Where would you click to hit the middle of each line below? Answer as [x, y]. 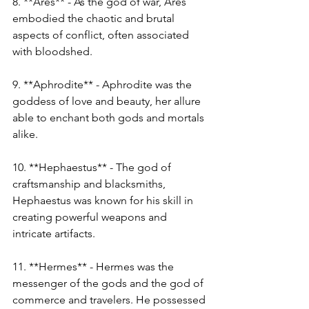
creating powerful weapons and [91, 217]
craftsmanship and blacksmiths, [90, 184]
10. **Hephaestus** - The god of [93, 167]
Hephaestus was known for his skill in [104, 200]
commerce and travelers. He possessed [110, 300]
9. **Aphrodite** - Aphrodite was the [103, 84]
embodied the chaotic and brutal [95, 18]
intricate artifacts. [54, 233]
